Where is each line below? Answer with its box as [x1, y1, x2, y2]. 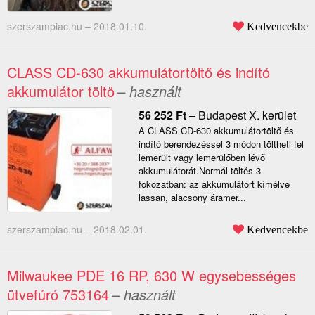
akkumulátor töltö [7, 81, 115, 102]
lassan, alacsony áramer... [138, 191, 246, 205]
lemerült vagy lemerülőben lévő [138, 150, 265, 165]
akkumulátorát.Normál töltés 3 [138, 164, 261, 178]
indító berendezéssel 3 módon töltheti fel [138, 137, 304, 151]
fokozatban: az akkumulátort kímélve [138, 177, 290, 191]
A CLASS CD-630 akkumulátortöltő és [138, 124, 294, 138]
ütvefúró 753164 [7, 284, 109, 305]
